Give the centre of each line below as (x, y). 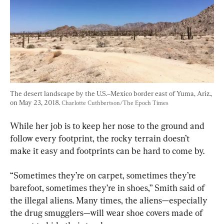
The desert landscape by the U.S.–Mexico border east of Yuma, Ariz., (112, 93)
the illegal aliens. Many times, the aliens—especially (110, 200)
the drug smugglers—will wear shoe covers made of (107, 212)
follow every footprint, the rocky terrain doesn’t (101, 138)
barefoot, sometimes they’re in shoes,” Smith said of (108, 187)
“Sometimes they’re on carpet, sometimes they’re (104, 175)
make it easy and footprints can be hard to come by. (107, 150)
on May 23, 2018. (36, 102)
